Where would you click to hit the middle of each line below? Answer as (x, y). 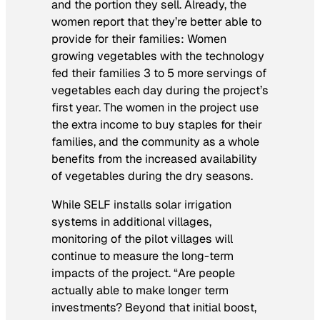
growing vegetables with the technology (158, 56)
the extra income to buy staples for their (157, 124)
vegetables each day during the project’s (160, 90)
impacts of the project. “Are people (143, 274)
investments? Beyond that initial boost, (154, 308)
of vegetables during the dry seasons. (152, 176)
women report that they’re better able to (156, 21)
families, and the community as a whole (155, 141)
